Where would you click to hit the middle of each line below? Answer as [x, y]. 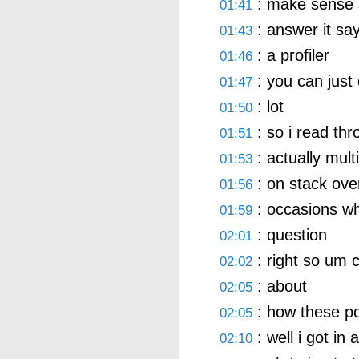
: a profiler [291, 55]
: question [290, 234]
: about [280, 286]
